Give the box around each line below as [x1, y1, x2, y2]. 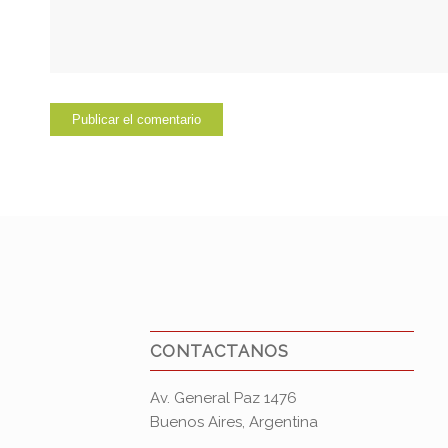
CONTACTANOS [150, 341, 289, 362]
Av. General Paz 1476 [150, 389, 297, 408]
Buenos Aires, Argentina [150, 413, 318, 432]
